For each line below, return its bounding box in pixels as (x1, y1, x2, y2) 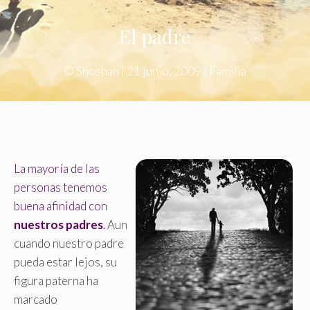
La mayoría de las (14, 161, 100, 176)
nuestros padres (14, 217, 103, 232)
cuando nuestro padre (14, 236, 124, 251)
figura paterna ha (14, 273, 98, 289)
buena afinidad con (14, 199, 107, 214)
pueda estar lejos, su (14, 255, 117, 270)
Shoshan (76, 64, 119, 79)
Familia (209, 64, 246, 79)
